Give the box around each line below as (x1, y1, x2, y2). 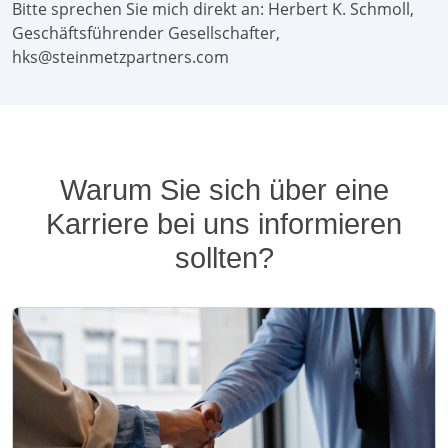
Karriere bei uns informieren (46, 208, 402, 240)
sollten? (174, 242, 274, 274)
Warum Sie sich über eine (59, 174, 389, 206)
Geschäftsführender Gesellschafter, (12, 22, 280, 44)
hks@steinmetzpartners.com (12, 46, 229, 68)
